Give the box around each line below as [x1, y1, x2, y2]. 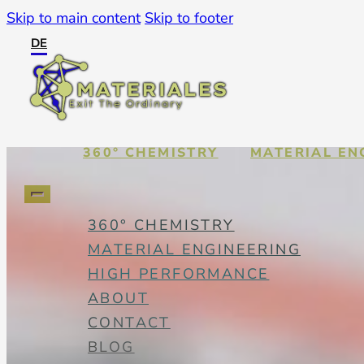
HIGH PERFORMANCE [88, 263, 270, 284]
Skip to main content [6, 8, 141, 28]
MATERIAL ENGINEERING [88, 239, 301, 259]
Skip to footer [145, 8, 233, 28]
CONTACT [88, 312, 171, 332]
